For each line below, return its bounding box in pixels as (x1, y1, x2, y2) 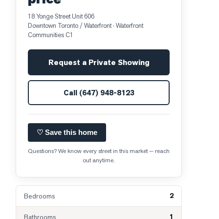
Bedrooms (24, 192, 55, 200)
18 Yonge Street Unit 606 (28, 12, 94, 21)
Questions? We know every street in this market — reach (28, 147, 170, 155)
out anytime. (83, 156, 115, 164)
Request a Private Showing (48, 57, 150, 67)
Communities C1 (28, 31, 73, 39)
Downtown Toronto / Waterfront (28, 22, 111, 30)
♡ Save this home (37, 128, 97, 136)
